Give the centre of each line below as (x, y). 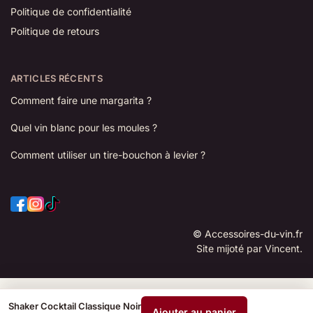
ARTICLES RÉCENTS (57, 78)
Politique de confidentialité (71, 11)
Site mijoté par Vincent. (249, 249)
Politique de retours (55, 31)
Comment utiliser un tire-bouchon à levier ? (108, 155)
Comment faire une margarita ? (81, 101)
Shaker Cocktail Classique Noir (75, 306)
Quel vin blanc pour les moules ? (84, 128)
